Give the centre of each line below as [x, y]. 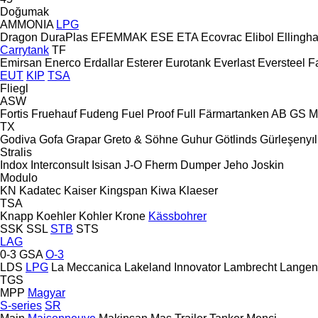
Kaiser [80, 190]
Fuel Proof [148, 114]
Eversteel [281, 62]
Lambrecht [250, 267]
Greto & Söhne [141, 139]
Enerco [63, 62]
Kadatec [40, 190]
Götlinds [236, 139]
